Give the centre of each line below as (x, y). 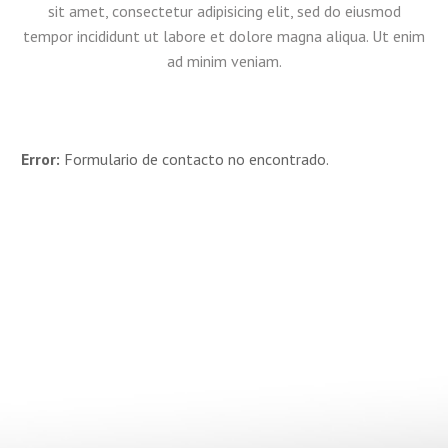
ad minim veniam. (224, 60)
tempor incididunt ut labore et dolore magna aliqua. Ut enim (224, 35)
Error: (40, 159)
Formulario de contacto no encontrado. (194, 159)
